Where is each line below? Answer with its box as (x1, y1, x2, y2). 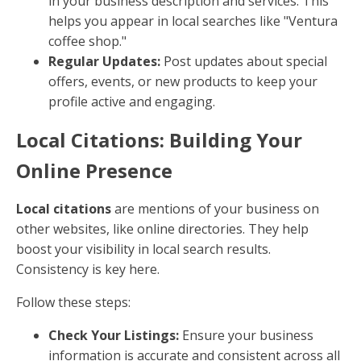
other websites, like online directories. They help (16, 220, 309, 239)
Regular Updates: (48, 52, 160, 71)
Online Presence (16, 157, 172, 185)
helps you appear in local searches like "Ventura (48, 12, 338, 31)
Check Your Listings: (48, 326, 179, 345)
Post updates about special (160, 52, 327, 71)
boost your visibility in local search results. (16, 240, 271, 259)
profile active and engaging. (48, 93, 215, 111)
